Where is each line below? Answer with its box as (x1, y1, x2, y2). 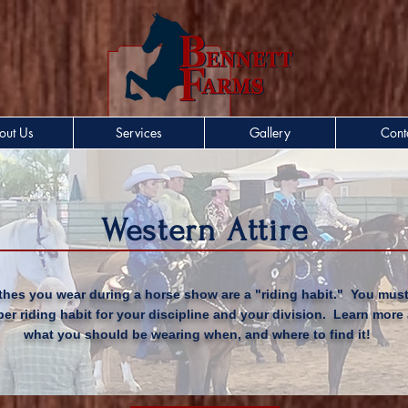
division (271, 307, 322, 321)
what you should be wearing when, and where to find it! (24, 327, 371, 342)
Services (116, 124, 162, 141)
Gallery (250, 124, 291, 141)
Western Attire (101, 212, 309, 249)
